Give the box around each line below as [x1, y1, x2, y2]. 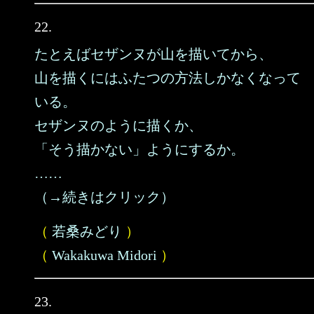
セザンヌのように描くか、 [34, 118, 203, 133]
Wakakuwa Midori [52, 247, 157, 263]
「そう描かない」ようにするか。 [34, 142, 245, 157]
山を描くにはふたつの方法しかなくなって [34, 70, 301, 86]
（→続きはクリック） [34, 189, 175, 205]
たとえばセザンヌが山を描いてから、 [34, 46, 273, 62]
